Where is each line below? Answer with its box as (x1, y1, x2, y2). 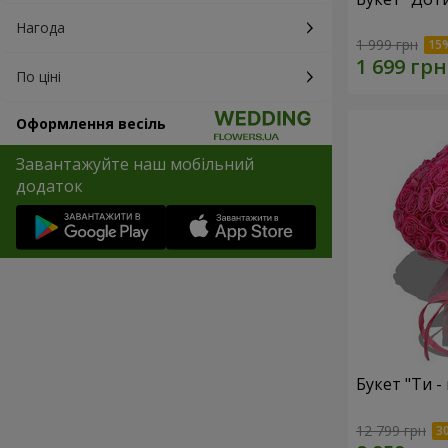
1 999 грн (356, 35, 418, 55)
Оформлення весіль (16, 114, 166, 133)
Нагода (16, 18, 65, 37)
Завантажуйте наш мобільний (16, 153, 254, 175)
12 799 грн (356, 420, 426, 440)
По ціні (16, 67, 61, 86)
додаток (16, 175, 83, 197)
